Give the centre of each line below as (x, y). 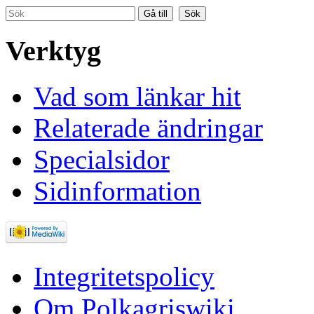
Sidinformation (117, 191)
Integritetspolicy (124, 276)
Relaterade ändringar (148, 128)
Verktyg (53, 50)
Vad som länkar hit (137, 96)
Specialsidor (102, 159)
